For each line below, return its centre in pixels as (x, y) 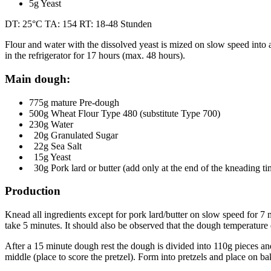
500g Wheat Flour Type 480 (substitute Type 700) (125, 113)
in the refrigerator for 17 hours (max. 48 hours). (95, 56)
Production (33, 191)
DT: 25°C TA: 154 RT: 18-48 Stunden (78, 24)
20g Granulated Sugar (73, 135)
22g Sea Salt (55, 146)
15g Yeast (50, 157)
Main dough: (38, 79)
